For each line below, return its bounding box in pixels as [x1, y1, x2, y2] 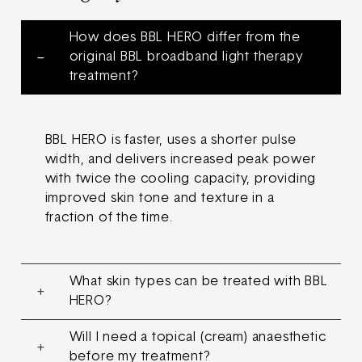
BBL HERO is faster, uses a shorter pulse [44, 133, 297, 147]
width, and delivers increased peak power [44, 153, 316, 166]
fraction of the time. [44, 211, 173, 225]
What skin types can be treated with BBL [69, 275, 328, 288]
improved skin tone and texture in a [44, 192, 275, 205]
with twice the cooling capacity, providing [44, 172, 317, 186]
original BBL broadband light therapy [69, 50, 304, 64]
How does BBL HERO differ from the [69, 31, 301, 44]
